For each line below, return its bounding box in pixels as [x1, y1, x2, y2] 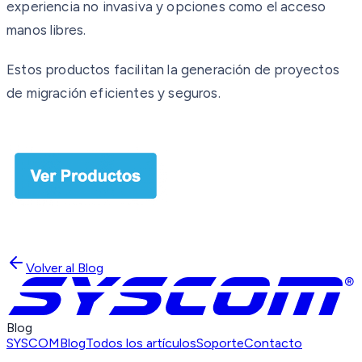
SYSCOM [6, 335, 60, 351]
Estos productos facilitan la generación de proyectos [6, 61, 339, 78]
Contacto [244, 335, 302, 351]
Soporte [196, 335, 244, 351]
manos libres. [6, 21, 86, 38]
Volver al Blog [26, 259, 103, 276]
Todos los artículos [86, 335, 196, 351]
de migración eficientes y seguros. [6, 84, 221, 101]
